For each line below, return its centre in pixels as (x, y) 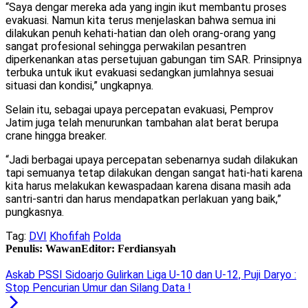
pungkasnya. (35, 212)
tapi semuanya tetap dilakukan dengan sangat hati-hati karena (154, 173)
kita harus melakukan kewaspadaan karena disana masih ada (148, 186)
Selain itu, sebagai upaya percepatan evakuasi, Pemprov (140, 110)
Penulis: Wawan (43, 249)
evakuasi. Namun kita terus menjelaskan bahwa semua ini (141, 21)
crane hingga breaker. (56, 136)
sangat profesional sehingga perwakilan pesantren (126, 47)
